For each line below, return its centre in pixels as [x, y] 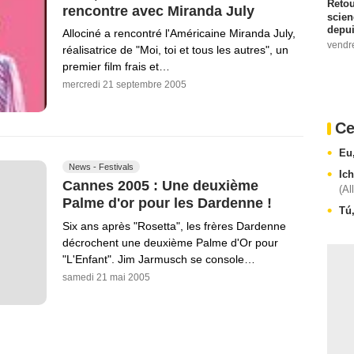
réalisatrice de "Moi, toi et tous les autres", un [175, 50]
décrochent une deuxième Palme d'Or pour [170, 242]
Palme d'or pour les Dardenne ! [167, 203]
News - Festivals [101, 167]
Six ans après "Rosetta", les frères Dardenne [174, 226]
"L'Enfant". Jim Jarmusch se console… [159, 259]
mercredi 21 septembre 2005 [124, 85]
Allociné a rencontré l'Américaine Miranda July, [179, 34]
